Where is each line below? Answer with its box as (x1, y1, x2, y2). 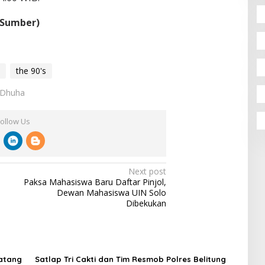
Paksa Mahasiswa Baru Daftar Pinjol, (24, 176, 167, 188)
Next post (128, 166, 167, 177)
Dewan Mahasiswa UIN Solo (57, 187, 167, 199)
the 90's (15, 65, 46, 77)
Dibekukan (126, 198, 167, 209)
